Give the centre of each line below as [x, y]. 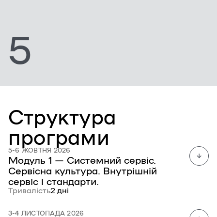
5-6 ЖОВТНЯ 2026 [39, 150]
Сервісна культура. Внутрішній [83, 170]
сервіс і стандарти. [54, 181]
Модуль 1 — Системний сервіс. [82, 159]
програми [59, 136]
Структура [62, 116]
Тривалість [29, 190]
